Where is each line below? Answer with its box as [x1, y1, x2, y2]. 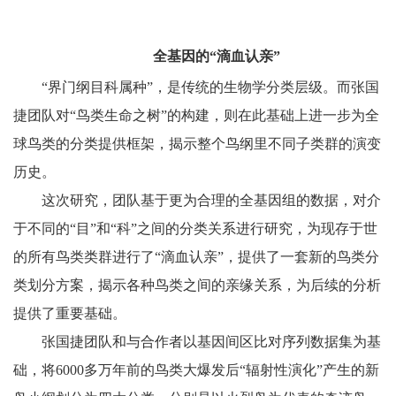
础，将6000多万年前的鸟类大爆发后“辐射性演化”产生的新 [12, 362, 379, 378]
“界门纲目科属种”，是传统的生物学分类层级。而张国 [41, 80, 379, 95]
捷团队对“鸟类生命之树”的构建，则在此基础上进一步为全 [12, 108, 379, 124]
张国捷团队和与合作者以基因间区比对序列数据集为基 [41, 334, 381, 350]
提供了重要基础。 [12, 306, 126, 322]
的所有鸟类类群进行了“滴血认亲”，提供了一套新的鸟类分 [12, 249, 379, 265]
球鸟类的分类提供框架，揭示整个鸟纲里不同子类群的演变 [12, 136, 381, 152]
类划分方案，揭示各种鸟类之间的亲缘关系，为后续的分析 [12, 278, 381, 293]
